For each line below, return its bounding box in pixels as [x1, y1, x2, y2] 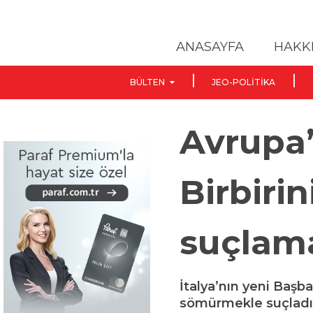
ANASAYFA [175, 39, 244, 55]
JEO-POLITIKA [211, 76, 275, 87]
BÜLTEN [129, 76, 165, 87]
